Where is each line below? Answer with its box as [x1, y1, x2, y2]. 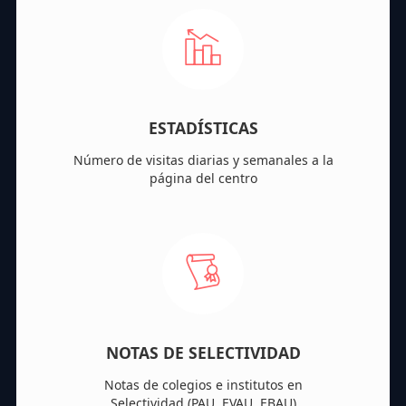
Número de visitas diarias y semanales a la [72, 151, 333, 169]
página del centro [149, 169, 257, 188]
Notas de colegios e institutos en [103, 376, 303, 394]
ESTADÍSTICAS [148, 117, 258, 140]
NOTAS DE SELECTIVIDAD [105, 342, 301, 364]
